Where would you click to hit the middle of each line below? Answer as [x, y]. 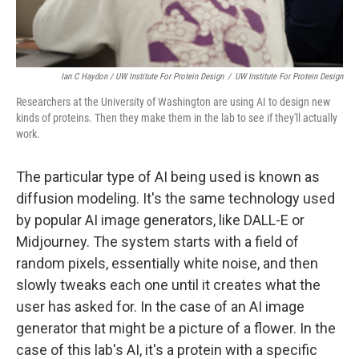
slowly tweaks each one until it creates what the [168, 285]
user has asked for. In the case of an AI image [160, 307]
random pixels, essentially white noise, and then [167, 263]
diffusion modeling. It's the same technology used [175, 198]
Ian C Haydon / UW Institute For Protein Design [142, 77]
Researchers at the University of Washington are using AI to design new [173, 102]
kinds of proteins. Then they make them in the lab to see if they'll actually [177, 118]
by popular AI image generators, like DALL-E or [160, 220]
